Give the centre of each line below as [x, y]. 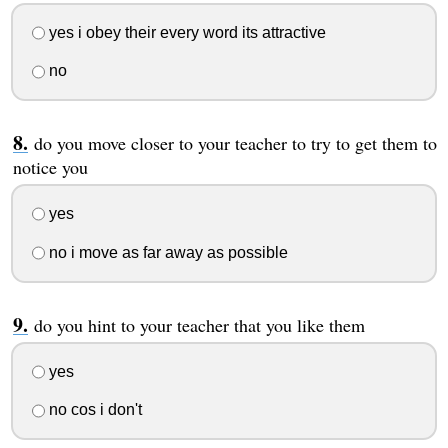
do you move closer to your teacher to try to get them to [235, 143]
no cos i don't [93, 410]
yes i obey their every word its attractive [185, 32]
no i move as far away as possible [166, 252]
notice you [50, 167]
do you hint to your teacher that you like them [199, 324]
